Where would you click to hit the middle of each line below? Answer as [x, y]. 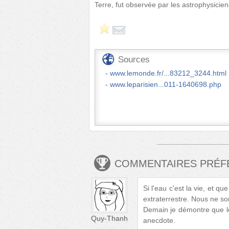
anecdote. [159, 220]
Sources [134, 59]
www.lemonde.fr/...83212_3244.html [168, 73]
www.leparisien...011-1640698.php [166, 84]
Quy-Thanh [109, 218]
